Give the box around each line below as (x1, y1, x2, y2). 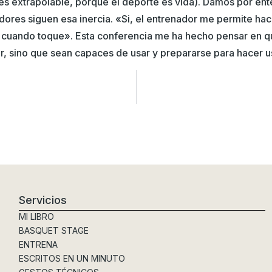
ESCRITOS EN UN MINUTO (18, 253, 125, 264)
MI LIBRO (18, 211, 54, 222)
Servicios (18, 194, 67, 207)
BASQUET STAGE (18, 225, 89, 236)
